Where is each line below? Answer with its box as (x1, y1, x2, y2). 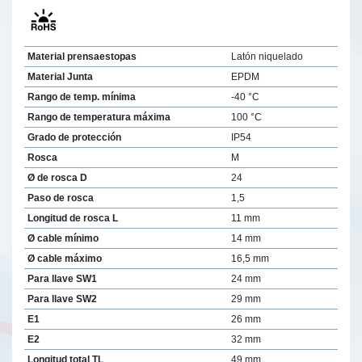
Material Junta (27, 70, 93, 82)
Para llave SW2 (27, 293, 97, 305)
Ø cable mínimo (27, 232, 99, 244)
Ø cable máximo (27, 252, 102, 264)
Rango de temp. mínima (27, 90, 136, 103)
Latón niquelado (230, 50, 303, 62)
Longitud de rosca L (27, 212, 118, 224)
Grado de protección (27, 131, 121, 143)
